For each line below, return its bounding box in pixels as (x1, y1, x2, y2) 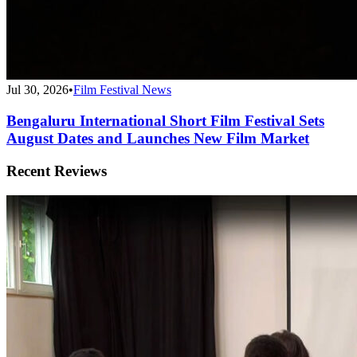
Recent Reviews (6, 162, 107, 179)
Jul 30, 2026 (6, 83, 69, 97)
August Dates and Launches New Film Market (6, 130, 309, 147)
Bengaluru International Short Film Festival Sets (6, 112, 324, 130)
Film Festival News (73, 83, 171, 97)
